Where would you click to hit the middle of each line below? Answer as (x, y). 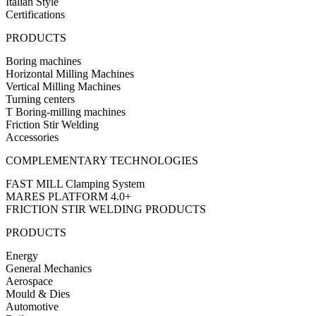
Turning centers (40, 99)
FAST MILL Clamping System (75, 183)
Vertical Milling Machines (63, 86)
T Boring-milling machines (66, 111)
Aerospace (29, 281)
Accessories (32, 137)
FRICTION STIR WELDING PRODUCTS (106, 209)
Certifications (35, 14)
